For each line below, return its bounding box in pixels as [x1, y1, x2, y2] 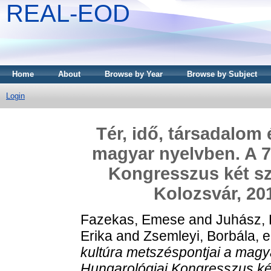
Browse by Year [105, 70, 163, 79]
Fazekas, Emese [80, 211, 185, 227]
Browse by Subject [187, 70, 257, 79]
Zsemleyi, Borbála [143, 227, 255, 244]
